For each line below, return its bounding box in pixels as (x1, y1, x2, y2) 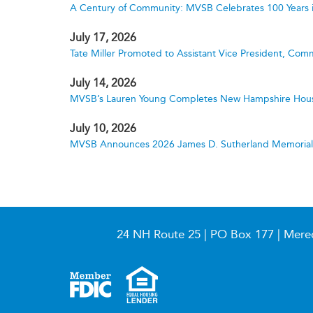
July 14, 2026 (70, 76, 136, 89)
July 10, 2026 (70, 122, 136, 135)
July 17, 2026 (70, 31, 136, 44)
